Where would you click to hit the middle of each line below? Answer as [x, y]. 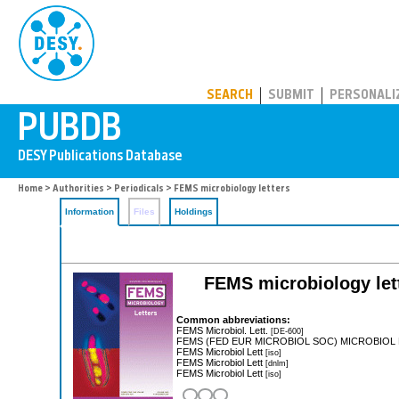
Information [90, 212]
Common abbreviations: [233, 319]
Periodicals [139, 189]
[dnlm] [277, 362]
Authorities [78, 189]
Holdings [194, 212]
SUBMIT [291, 96]
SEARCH [230, 96]
